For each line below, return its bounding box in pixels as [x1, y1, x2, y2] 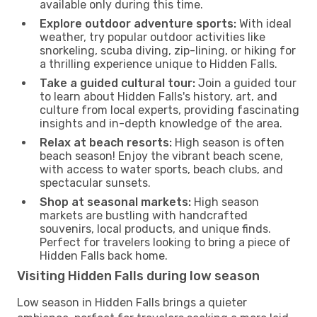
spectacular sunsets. [40, 175, 151, 190]
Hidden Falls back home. [40, 248, 168, 263]
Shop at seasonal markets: [40, 195, 191, 209]
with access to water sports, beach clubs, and [40, 162, 283, 176]
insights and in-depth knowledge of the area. [40, 116, 282, 130]
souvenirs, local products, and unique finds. [40, 221, 271, 236]
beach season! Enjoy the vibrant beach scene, [40, 149, 283, 163]
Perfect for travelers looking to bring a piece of [40, 235, 291, 249]
